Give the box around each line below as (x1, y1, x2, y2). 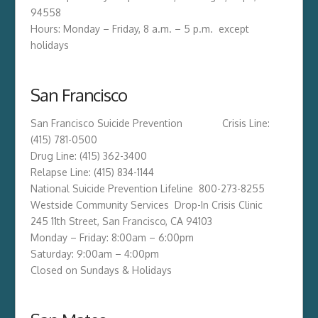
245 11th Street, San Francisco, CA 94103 (30, 214, 212, 227)
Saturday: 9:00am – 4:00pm (30, 247, 159, 260)
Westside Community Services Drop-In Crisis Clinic (30, 198, 263, 211)
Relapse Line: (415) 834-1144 (30, 165, 154, 178)
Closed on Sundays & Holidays (30, 263, 172, 276)
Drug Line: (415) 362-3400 (30, 149, 147, 162)
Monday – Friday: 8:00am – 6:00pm (30, 231, 194, 243)
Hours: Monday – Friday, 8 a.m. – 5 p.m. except (30, 22, 249, 35)
